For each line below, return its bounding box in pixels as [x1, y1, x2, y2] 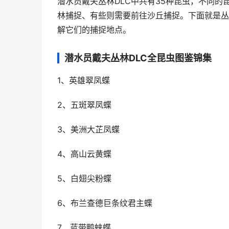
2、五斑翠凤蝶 [57, 100, 111, 110]
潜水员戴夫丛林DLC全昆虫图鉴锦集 [64, 53, 212, 63]
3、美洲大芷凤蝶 [57, 125, 120, 134]
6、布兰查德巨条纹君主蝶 [57, 198, 152, 208]
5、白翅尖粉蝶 [57, 174, 111, 184]
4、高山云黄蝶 [57, 149, 111, 159]
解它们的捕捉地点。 [57, 25, 131, 35]
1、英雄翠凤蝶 [57, 76, 110, 85]
